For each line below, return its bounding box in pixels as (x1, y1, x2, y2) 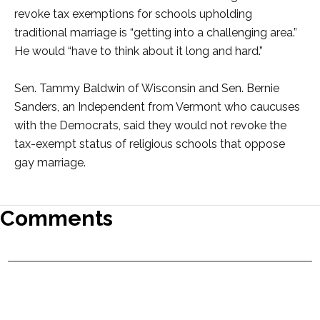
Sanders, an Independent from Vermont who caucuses (14, 100, 300, 114)
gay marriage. (14, 156, 86, 169)
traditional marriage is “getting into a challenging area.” (14, 26, 297, 39)
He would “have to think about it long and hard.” (14, 44, 263, 58)
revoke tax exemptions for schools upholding (14, 7, 252, 21)
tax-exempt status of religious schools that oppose (14, 137, 285, 151)
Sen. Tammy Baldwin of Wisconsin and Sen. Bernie (14, 81, 279, 95)
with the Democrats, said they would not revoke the (14, 119, 286, 132)
